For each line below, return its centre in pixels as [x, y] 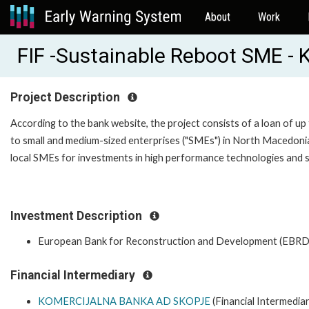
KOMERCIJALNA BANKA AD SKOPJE [124, 301]
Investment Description [78, 216]
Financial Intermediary [74, 276]
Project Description [67, 97]
